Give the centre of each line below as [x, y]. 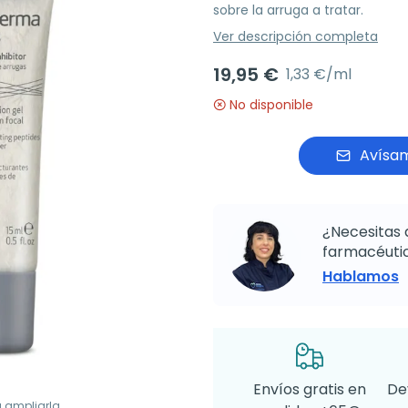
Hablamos [361, 277]
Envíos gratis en [309, 390]
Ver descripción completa [296, 37]
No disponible [271, 105]
